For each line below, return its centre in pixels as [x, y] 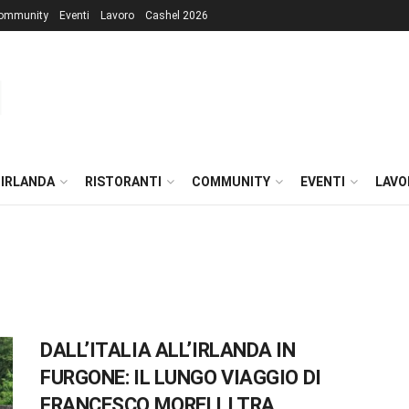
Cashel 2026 [177, 16]
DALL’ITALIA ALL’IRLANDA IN [168, 350]
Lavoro [117, 16]
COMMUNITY [231, 182]
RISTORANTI [123, 182]
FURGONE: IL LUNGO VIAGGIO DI [181, 378]
